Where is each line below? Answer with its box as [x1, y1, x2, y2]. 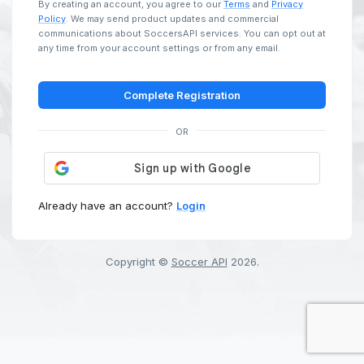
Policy [38, 12, 66, 24]
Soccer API [171, 254, 227, 268]
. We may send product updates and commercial [66, 12, 279, 24]
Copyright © [105, 254, 171, 268]
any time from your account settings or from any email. [38, 41, 280, 54]
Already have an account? [38, 198, 173, 212]
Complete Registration [123, 88, 240, 102]
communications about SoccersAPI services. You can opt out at [38, 27, 326, 39]
